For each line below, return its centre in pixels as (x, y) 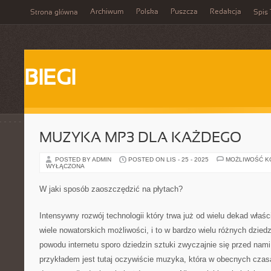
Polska (147, 12)
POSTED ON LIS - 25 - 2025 (168, 159)
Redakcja (226, 12)
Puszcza (184, 12)
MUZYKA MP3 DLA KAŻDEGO (140, 139)
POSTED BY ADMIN (84, 159)
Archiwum (107, 12)
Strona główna (54, 13)
